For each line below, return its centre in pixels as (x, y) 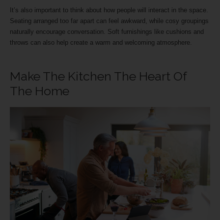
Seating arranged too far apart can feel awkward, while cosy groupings (109, 21)
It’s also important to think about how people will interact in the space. (109, 10)
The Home (41, 91)
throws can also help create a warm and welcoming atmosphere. (102, 43)
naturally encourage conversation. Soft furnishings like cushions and (107, 32)
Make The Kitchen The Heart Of (98, 76)
